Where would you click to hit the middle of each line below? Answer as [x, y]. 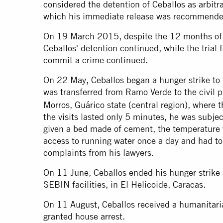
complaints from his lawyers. [99, 153]
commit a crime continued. [96, 60]
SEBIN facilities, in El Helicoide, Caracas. [124, 185]
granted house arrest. [84, 217]
